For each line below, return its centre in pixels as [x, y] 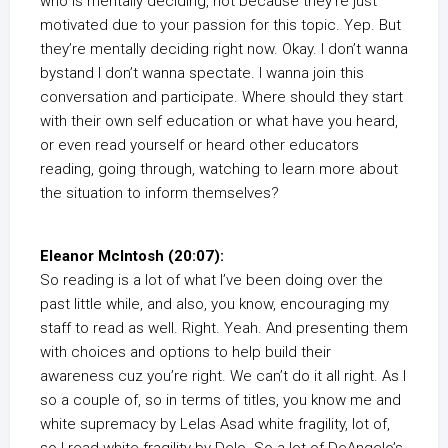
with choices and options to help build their [185, 352]
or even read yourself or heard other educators [199, 145]
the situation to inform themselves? [159, 193]
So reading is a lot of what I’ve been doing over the [211, 280]
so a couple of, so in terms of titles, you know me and [220, 400]
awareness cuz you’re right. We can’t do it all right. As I [223, 376]
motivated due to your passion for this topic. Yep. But [220, 25]
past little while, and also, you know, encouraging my [214, 304]
